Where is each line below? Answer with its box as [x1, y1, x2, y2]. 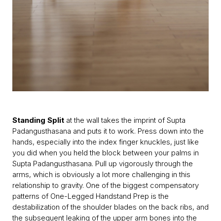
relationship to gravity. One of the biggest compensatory [12, 181, 199, 190]
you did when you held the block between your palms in [12, 148, 199, 158]
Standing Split [12, 115, 64, 125]
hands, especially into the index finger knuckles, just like [12, 137, 199, 147]
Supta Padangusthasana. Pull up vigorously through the [12, 159, 193, 169]
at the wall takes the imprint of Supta [64, 115, 185, 125]
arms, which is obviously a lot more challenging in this [12, 170, 190, 180]
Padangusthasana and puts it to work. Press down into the [12, 126, 204, 136]
